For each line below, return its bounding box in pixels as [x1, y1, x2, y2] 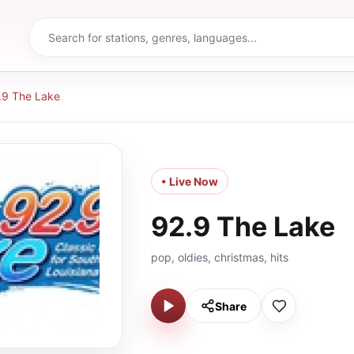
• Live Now [161, 175, 218, 188]
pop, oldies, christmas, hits [151, 250, 288, 264]
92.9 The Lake [151, 210, 335, 243]
